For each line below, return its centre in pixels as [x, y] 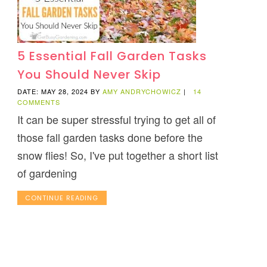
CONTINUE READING [62, 198]
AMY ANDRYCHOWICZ [142, 91]
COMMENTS [38, 102]
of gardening [47, 173]
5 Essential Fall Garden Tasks [112, 56]
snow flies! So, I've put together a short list [117, 155]
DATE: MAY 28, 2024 [52, 91]
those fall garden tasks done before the [110, 137]
